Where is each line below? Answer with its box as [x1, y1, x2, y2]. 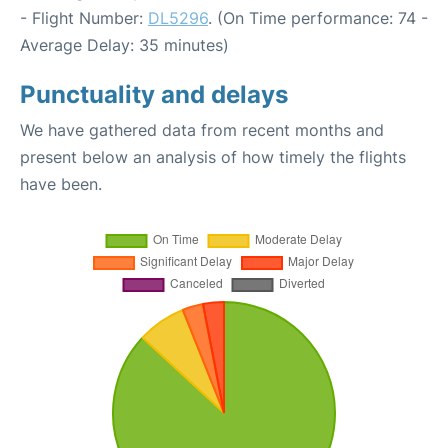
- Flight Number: [20, 8, 148, 28]
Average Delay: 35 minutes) [20, 35, 229, 55]
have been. [20, 174, 102, 194]
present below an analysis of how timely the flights [20, 147, 406, 167]
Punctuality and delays [20, 80, 288, 109]
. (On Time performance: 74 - [208, 8, 428, 28]
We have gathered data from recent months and [20, 120, 384, 140]
